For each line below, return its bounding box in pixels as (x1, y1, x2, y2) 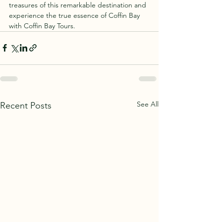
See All (137, 99, 159, 109)
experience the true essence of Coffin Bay (9, 10, 142, 20)
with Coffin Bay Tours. (9, 21, 75, 30)
